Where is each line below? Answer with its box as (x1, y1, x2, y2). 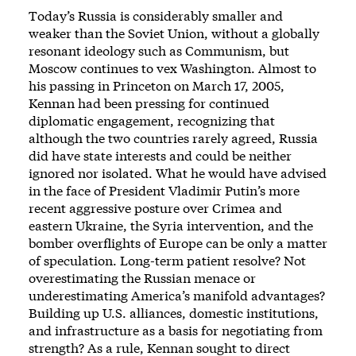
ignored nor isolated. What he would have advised (29, 164, 327, 182)
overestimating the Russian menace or (29, 269, 256, 287)
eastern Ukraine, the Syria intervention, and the (29, 217, 313, 234)
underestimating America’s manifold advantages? (29, 287, 325, 304)
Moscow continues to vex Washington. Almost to (29, 60, 316, 77)
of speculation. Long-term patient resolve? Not (29, 252, 306, 269)
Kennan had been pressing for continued (29, 95, 269, 112)
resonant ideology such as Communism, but (29, 42, 289, 60)
